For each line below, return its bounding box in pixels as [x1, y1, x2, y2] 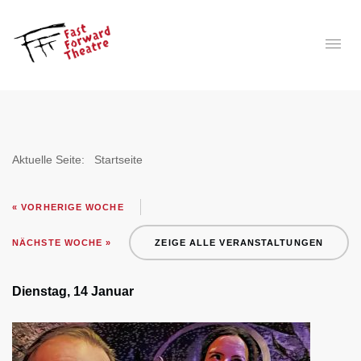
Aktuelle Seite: [12, 153, 91, 166]
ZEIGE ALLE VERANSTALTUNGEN [155, 238, 323, 247]
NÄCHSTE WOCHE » [12, 238, 112, 247]
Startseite [94, 153, 143, 166]
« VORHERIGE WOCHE [12, 202, 124, 212]
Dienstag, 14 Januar [12, 284, 134, 298]
